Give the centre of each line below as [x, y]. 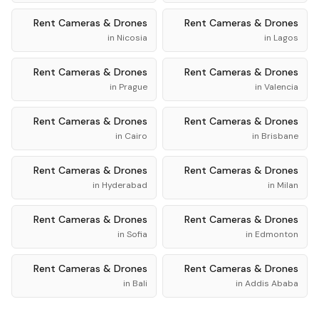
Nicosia [132, 38]
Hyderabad [125, 185]
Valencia [281, 87]
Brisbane [280, 136]
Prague [133, 87]
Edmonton [277, 234]
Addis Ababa [272, 283]
